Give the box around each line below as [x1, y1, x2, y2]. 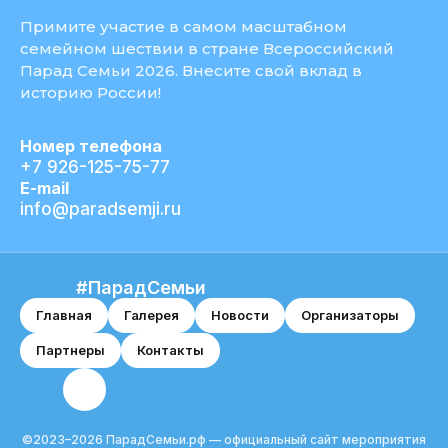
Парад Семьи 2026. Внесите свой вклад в [20, 60, 362, 80]
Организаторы [301, 306, 399, 323]
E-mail [20, 177, 69, 198]
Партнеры [36, 341, 105, 358]
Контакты [137, 341, 204, 358]
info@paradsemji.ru [20, 198, 181, 219]
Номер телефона [20, 135, 162, 156]
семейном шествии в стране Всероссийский [20, 38, 394, 58]
